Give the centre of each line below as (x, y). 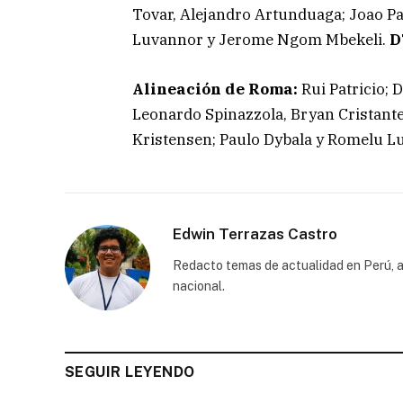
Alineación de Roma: (215, 89)
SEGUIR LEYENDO (130, 372)
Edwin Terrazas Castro (255, 233)
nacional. (199, 286)
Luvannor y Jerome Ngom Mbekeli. (261, 40)
